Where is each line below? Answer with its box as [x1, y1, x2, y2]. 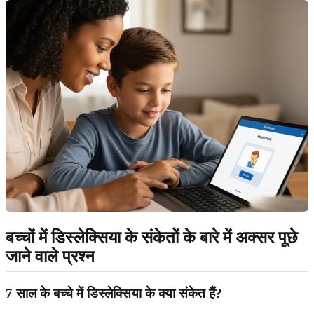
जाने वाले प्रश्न [6, 247, 95, 266]
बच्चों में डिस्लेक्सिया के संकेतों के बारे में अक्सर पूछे [6, 228, 297, 247]
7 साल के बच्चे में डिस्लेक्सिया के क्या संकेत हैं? [6, 286, 222, 301]
